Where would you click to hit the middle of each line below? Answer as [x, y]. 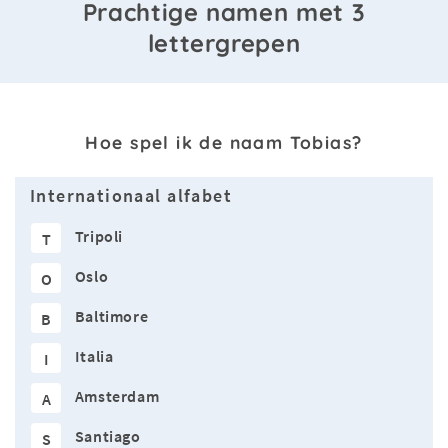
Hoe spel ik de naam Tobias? [224, 142]
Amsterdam [117, 396]
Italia [94, 356]
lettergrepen [224, 43]
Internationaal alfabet [131, 196]
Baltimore [111, 316]
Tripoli [99, 236]
